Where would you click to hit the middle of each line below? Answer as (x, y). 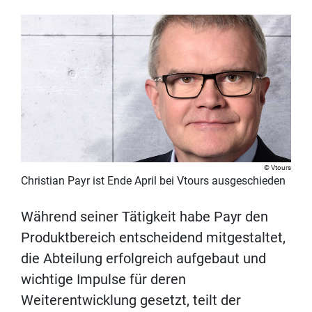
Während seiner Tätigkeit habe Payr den (145, 217)
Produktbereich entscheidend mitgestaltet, (153, 238)
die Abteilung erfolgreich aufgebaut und (143, 259)
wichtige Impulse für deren (103, 280)
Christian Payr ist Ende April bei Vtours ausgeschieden (153, 181)
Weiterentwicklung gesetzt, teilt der (131, 301)
